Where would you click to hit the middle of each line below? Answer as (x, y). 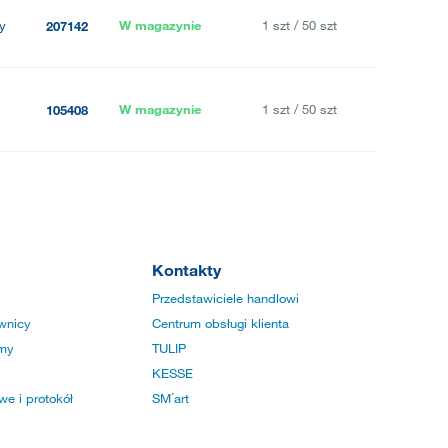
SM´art (170, 398)
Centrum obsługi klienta (220, 323)
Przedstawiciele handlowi (225, 298)
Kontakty (186, 270)
